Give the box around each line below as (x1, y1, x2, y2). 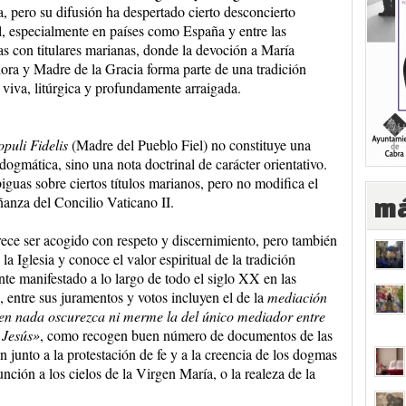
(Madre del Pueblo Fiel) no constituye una (67, 135, 311, 154)
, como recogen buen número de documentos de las (39, 325, 333, 344)
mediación (266, 287, 327, 306)
